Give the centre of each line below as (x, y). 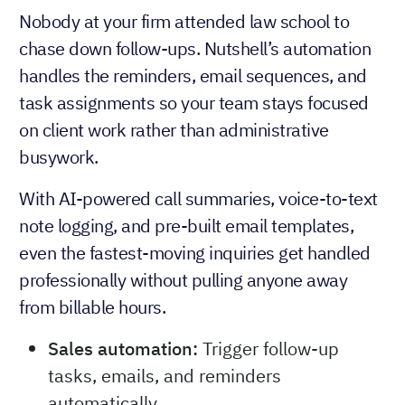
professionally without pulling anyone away (183, 279)
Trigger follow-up (268, 348)
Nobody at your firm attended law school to (184, 21)
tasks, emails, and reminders (165, 375)
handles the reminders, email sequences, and (193, 75)
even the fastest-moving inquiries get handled (195, 252)
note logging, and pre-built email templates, (186, 225)
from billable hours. (92, 306)
